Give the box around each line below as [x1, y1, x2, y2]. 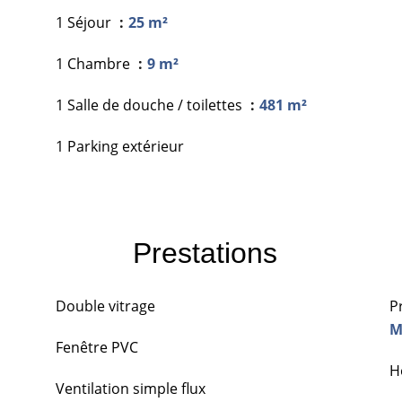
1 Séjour [56, 13, 115, 32]
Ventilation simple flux [56, 379, 205, 398]
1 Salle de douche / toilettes [56, 95, 246, 115]
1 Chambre [56, 54, 134, 74]
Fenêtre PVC [56, 337, 138, 357]
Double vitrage [56, 296, 155, 316]
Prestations [132, 237, 277, 269]
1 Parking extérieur [56, 136, 184, 156]
